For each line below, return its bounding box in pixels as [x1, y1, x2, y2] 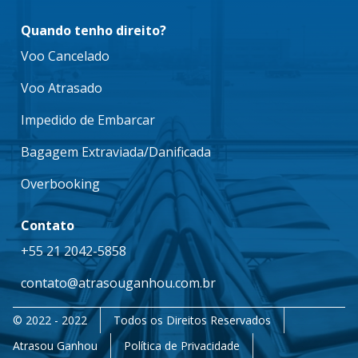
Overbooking [21, 175, 100, 193]
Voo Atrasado [21, 79, 102, 97]
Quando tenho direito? [21, 22, 166, 40]
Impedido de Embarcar [21, 111, 155, 129]
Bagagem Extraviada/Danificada [21, 143, 211, 161]
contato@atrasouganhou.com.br [21, 274, 216, 292]
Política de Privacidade [124, 338, 240, 354]
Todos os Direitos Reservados [113, 312, 271, 328]
